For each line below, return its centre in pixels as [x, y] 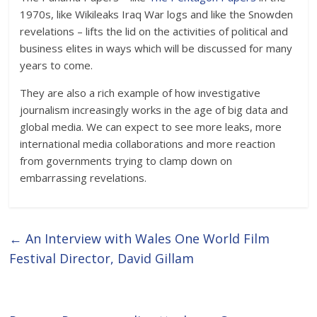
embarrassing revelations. [83, 178]
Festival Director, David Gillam [102, 258]
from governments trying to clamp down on [126, 161]
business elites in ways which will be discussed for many [156, 48]
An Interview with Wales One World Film [146, 238]
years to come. [57, 65]
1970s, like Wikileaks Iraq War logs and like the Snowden [157, 14]
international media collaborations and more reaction [148, 144]
